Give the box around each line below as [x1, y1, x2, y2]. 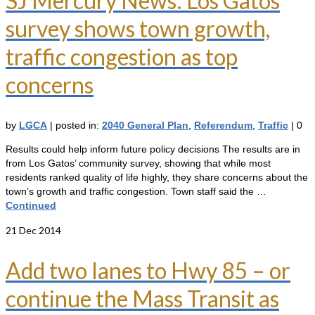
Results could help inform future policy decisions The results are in [6, 143, 300, 155]
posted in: [56, 120, 102, 131]
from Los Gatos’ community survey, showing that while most [6, 157, 271, 169]
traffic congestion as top [6, 43, 238, 71]
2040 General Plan [102, 120, 188, 131]
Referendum [194, 120, 252, 131]
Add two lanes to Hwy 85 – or [6, 256, 290, 284]
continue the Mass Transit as [6, 284, 279, 312]
